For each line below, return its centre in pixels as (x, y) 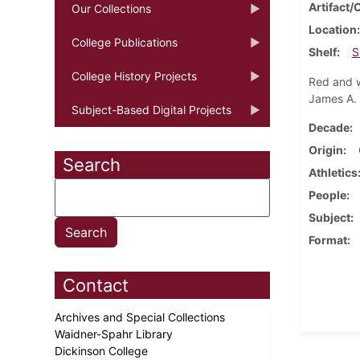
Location (332, 29)
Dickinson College (103, 350)
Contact (96, 285)
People (327, 194)
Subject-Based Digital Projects (151, 109)
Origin (325, 149)
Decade (329, 127)
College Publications (125, 42)
